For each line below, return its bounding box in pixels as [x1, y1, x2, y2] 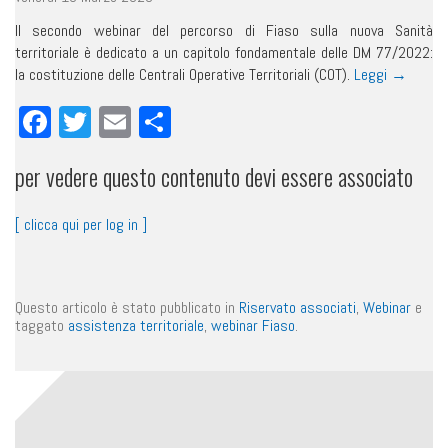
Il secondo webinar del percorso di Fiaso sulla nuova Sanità [15, 20, 433, 42]
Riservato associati [239, 296, 356, 318]
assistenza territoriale [68, 314, 204, 336]
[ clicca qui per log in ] [15, 214, 147, 236]
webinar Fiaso [211, 314, 295, 336]
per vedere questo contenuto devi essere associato [15, 159, 413, 195]
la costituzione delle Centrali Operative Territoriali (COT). [15, 64, 354, 86]
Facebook [51, 102, 172, 143]
